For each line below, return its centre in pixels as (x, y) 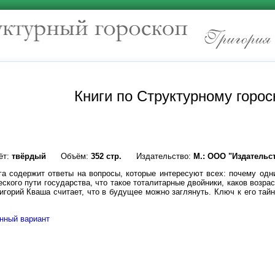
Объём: (68, 157)
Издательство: (157, 157)
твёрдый (29, 157)
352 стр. (106, 157)
